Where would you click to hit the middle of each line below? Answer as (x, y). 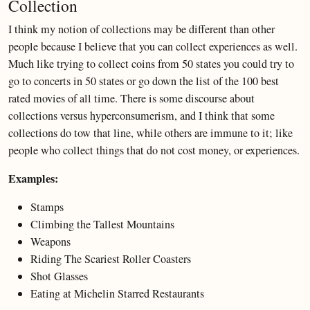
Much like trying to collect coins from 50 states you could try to (151, 64)
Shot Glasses (59, 276)
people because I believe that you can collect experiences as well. (153, 46)
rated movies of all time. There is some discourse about (131, 98)
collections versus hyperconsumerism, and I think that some (142, 116)
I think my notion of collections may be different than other (142, 29)
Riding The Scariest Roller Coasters (111, 259)
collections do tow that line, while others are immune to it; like (151, 133)
